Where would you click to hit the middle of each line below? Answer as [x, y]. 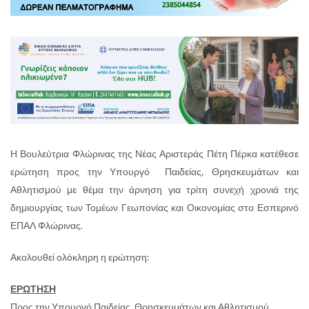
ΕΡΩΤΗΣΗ [33, 288]
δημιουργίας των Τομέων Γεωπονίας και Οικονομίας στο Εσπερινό [154, 207]
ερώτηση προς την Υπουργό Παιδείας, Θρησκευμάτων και [154, 171]
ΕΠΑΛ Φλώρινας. [47, 225]
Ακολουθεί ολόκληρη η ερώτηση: [80, 257]
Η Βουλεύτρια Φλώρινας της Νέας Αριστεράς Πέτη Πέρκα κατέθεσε [154, 153]
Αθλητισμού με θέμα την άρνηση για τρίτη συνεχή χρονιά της [154, 189]
